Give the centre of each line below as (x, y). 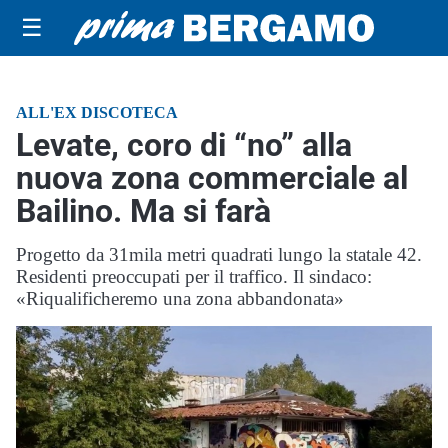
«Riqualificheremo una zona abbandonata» (180, 298)
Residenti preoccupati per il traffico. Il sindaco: (194, 276)
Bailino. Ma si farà (143, 211)
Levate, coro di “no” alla (184, 145)
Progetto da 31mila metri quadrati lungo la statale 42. (219, 254)
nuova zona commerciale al (212, 178)
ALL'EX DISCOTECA (97, 112)
